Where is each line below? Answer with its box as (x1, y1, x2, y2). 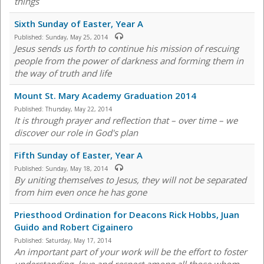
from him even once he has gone (14, 186, 147, 199)
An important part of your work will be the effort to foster (14, 246, 247, 258)
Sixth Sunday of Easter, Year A (14, 18, 143, 30)
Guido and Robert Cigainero (14, 221, 133, 233)
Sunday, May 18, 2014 (45, 164, 108, 173)
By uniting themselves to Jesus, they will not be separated (14, 174, 246, 186)
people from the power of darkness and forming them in (14, 55, 243, 67)
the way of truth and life (14, 67, 111, 80)
